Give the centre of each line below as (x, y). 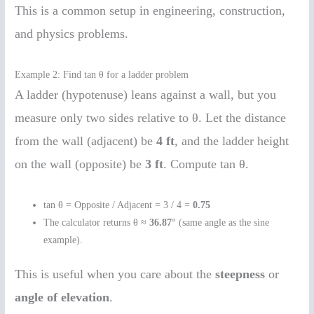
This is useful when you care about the (115, 274)
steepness (240, 274)
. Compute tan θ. (206, 164)
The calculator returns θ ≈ (97, 222)
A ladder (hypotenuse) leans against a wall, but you (146, 95)
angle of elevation (62, 298)
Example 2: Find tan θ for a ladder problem (102, 75)
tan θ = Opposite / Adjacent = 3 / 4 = (118, 205)
